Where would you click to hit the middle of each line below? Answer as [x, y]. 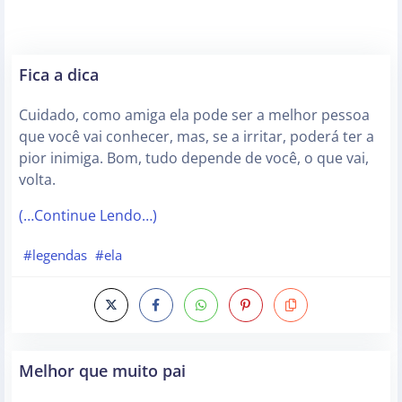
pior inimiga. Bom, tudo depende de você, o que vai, [194, 158]
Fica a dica [59, 74]
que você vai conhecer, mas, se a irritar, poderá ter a [197, 137]
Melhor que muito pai [102, 370]
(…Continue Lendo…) [88, 216]
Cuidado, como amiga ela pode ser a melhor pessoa [194, 115]
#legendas [55, 254]
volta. [37, 180]
